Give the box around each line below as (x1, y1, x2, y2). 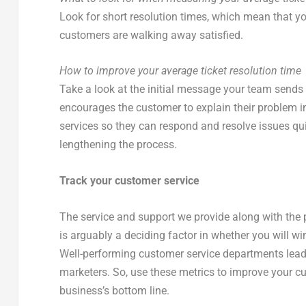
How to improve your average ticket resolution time (59, 64, 301, 78)
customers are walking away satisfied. (59, 28, 243, 42)
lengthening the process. (59, 138, 177, 152)
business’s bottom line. (59, 283, 169, 297)
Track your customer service (59, 174, 199, 188)
